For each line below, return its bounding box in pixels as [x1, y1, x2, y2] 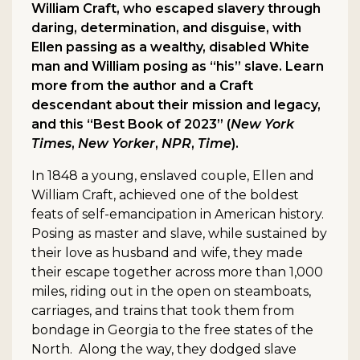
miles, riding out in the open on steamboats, [31, 283, 311, 299]
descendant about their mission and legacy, [31, 96, 321, 112]
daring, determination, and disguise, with [31, 19, 301, 35]
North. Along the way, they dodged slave [31, 341, 297, 357]
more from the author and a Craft [31, 77, 253, 93]
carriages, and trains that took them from [31, 302, 294, 318]
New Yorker [78, 135, 155, 151]
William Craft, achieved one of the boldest [31, 186, 299, 202]
